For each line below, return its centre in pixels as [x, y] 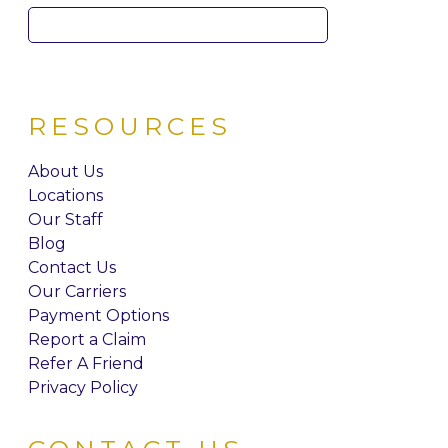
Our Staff [65, 220]
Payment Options [98, 316]
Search [55, 19]
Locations [65, 196]
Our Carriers [76, 292]
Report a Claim [86, 340]
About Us [65, 172]
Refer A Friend [85, 364]
